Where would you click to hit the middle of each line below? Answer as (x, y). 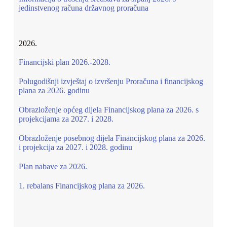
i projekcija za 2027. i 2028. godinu (75, 147)
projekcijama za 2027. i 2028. (66, 119)
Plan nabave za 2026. (53, 166)
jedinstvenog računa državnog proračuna (84, 8)
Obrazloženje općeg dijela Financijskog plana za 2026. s (108, 110)
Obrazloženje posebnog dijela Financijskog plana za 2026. (112, 138)
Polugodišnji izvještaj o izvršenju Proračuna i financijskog (111, 81)
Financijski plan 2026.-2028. (64, 62)
